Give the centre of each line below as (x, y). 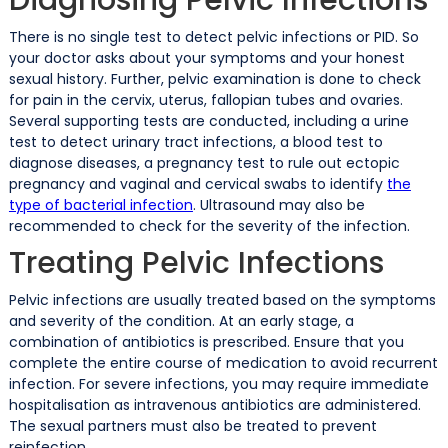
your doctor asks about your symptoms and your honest (206, 57)
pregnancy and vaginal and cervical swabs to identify (197, 183)
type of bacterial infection (100, 204)
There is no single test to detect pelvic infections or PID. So (213, 36)
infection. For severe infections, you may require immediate (218, 383)
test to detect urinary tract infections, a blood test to (195, 141)
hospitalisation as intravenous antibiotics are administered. (214, 404)
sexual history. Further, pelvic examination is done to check (214, 78)
